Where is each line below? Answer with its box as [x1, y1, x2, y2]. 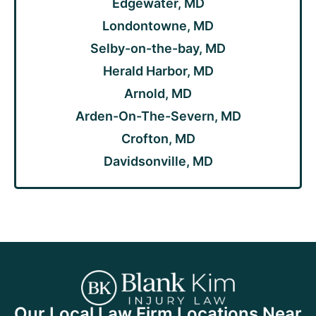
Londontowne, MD [102, 18, 214, 34]
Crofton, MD [121, 131, 195, 147]
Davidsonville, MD [103, 154, 213, 169]
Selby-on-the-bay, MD [90, 41, 226, 56]
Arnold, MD [124, 86, 192, 102]
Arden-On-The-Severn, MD [75, 109, 241, 124]
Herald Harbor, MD [102, 63, 214, 79]
